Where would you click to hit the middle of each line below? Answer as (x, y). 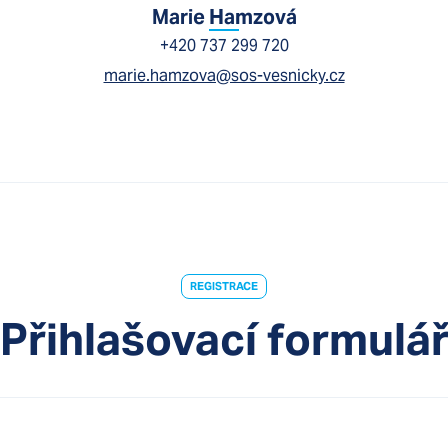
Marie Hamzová (224, 16)
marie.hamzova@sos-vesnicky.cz (224, 75)
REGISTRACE (224, 285)
